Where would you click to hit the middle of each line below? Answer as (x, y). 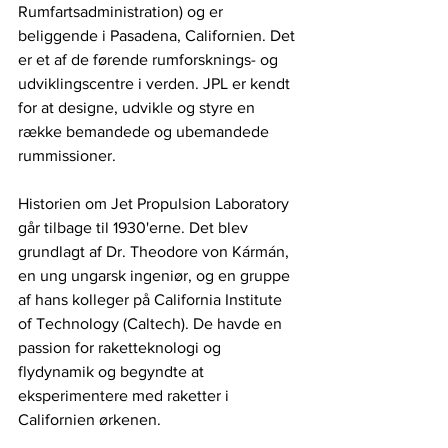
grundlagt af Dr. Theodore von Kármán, (155, 251)
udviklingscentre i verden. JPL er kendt (156, 83)
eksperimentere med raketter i (125, 395)
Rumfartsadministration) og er (122, 11)
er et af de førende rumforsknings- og (150, 59)
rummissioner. (67, 155)
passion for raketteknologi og (121, 347)
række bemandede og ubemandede (145, 131)
